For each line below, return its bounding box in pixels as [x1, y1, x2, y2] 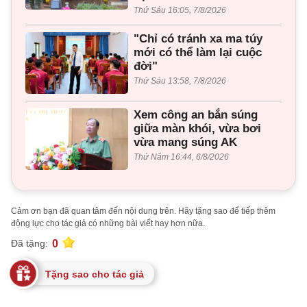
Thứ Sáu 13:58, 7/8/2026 [134, 75, 226, 86]
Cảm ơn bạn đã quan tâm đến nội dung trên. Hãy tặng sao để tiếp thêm [11, 206, 275, 216]
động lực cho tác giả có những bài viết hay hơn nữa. [11, 218, 205, 228]
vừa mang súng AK [134, 135, 237, 149]
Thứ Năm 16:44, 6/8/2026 [134, 151, 229, 162]
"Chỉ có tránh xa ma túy [134, 32, 262, 45]
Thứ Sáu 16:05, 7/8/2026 [134, 5, 226, 15]
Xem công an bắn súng [134, 108, 258, 121]
